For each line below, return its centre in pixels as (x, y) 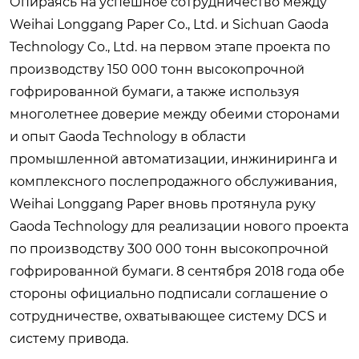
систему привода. (69, 338)
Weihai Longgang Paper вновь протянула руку (163, 204)
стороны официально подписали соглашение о (169, 293)
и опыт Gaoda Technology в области (128, 136)
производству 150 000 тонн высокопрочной (157, 69)
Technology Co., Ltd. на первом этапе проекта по (170, 46)
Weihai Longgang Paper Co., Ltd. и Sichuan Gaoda (169, 24)
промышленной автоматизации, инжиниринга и (173, 159)
